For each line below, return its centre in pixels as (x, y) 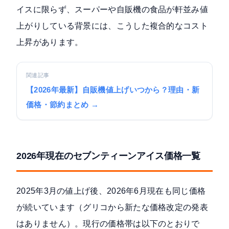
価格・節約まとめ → (63, 105)
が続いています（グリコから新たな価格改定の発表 (112, 208)
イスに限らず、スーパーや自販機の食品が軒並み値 (112, 10)
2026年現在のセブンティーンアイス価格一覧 (108, 156)
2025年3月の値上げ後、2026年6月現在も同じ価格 (111, 191)
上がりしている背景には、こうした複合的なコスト (112, 26)
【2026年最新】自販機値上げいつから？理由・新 (113, 90)
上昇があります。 (50, 42)
